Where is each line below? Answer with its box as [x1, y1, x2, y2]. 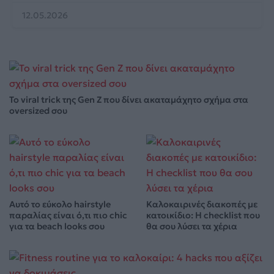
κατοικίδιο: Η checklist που [146, 210, 260, 221]
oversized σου [9, 105, 67, 117]
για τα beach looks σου [9, 221, 105, 232]
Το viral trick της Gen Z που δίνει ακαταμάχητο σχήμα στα [9, 94, 248, 106]
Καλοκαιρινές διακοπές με [146, 199, 257, 210]
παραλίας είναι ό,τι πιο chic [9, 210, 127, 221]
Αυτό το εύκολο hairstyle [9, 199, 111, 210]
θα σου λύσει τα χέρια [146, 221, 237, 232]
